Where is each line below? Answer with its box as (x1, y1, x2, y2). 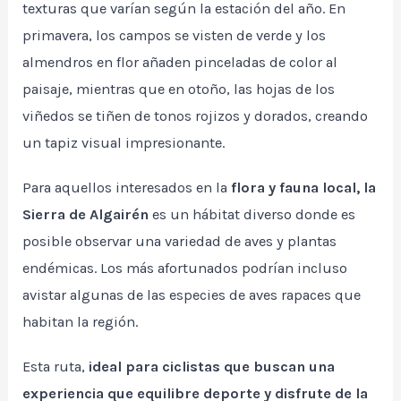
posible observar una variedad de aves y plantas (22, 233, 337, 251)
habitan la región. (22, 313, 139, 331)
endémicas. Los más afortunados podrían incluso (22, 260, 348, 277)
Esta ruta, (22, 358, 90, 376)
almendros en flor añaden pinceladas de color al (22, 54, 338, 72)
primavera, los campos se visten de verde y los (22, 27, 327, 45)
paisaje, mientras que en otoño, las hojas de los (22, 81, 336, 98)
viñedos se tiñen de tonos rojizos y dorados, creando (22, 107, 369, 125)
